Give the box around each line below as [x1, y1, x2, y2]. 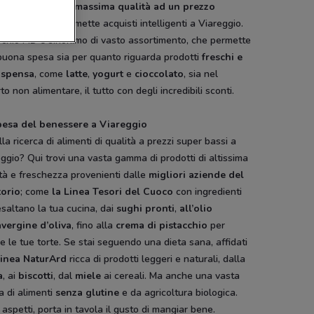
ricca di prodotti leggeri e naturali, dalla [67, 252, 246, 266]
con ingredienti [173, 185, 243, 198]
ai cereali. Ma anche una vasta [101, 269, 240, 282]
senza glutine [55, 286, 120, 299]
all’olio [179, 202, 213, 215]
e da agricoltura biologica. [119, 286, 238, 299]
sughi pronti [116, 202, 175, 215]
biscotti [18, 269, 54, 282]
